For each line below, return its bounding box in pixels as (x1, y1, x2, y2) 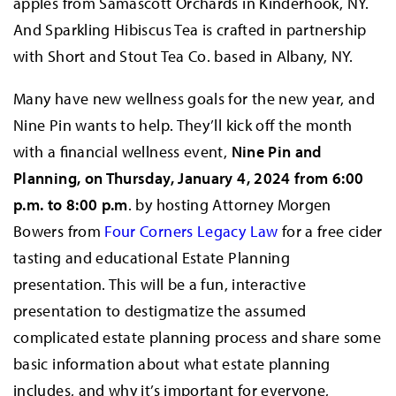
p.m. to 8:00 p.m (13, 194, 128, 215)
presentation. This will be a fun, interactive (13, 273, 307, 294)
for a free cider (278, 220, 383, 241)
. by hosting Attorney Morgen (127, 194, 331, 215)
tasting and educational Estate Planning (13, 247, 291, 268)
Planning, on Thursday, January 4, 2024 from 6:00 (13, 167, 364, 188)
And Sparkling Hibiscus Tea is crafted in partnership (13, 19, 367, 40)
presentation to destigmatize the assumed (13, 300, 307, 321)
